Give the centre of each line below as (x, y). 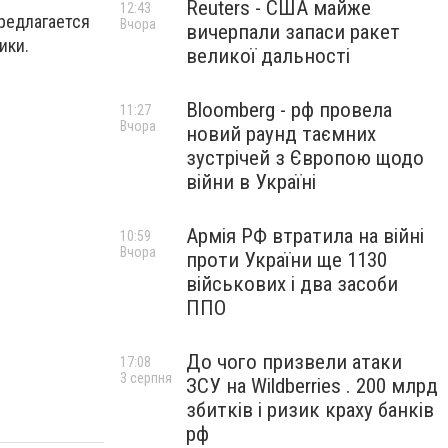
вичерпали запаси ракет (293, 32)
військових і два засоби (292, 284)
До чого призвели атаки (294, 362)
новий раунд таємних (281, 134)
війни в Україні (251, 182)
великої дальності (268, 56)
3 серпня (146, 378)
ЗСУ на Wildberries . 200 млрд (312, 386)
